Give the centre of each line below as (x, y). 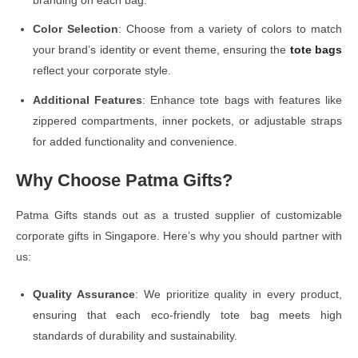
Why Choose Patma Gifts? (124, 181)
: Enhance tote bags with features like (243, 100)
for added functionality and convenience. (135, 142)
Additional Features (88, 100)
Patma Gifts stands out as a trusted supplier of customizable (179, 215)
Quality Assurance (84, 294)
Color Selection (76, 29)
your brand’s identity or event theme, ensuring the (161, 50)
